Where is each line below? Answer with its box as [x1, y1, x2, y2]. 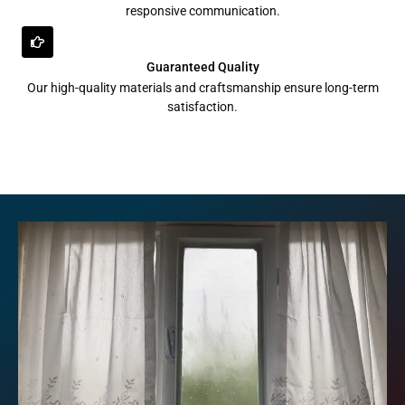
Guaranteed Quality [146, 60, 259, 75]
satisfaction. [167, 99, 238, 115]
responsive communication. [125, 4, 280, 19]
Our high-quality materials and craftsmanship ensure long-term [26, 80, 379, 96]
